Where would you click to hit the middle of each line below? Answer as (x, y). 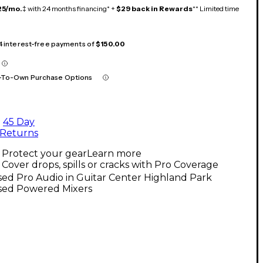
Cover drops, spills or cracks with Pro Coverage (110, 164)
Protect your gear (44, 153)
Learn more (114, 153)
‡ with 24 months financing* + (69, 8)
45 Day (19, 122)
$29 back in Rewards (154, 8)
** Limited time (216, 8)
